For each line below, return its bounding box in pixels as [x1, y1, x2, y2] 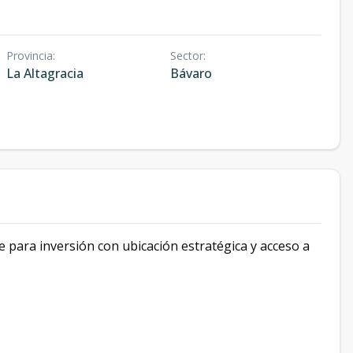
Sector [169, 48, 203, 63]
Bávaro [169, 65, 212, 82]
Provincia [6, 48, 53, 63]
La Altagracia [6, 65, 84, 82]
